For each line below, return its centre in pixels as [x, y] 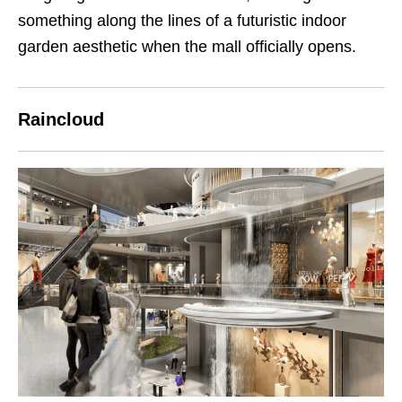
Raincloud [61, 119]
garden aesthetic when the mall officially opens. [187, 46]
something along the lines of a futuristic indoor [182, 20]
